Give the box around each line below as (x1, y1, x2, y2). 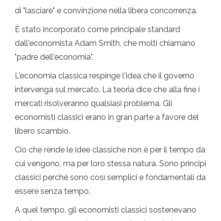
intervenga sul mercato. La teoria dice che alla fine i (15, 85, 200, 95)
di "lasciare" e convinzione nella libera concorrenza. (15, 6, 197, 16)
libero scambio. (15, 126, 70, 136)
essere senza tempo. (15, 186, 90, 196)
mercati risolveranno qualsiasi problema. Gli (15, 99, 172, 109)
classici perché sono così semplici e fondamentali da (15, 173, 206, 183)
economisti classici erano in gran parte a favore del (15, 112, 199, 122)
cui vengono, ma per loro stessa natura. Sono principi (15, 159, 206, 169)
